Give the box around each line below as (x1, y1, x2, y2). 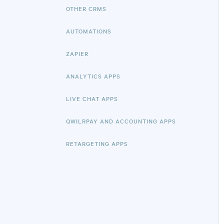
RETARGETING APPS (66, 139, 128, 147)
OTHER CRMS (66, 4, 106, 12)
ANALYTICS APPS (66, 72, 120, 80)
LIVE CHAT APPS (66, 94, 118, 102)
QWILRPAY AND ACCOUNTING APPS (66, 117, 176, 125)
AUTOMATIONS (66, 27, 111, 35)
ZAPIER (66, 49, 88, 57)
